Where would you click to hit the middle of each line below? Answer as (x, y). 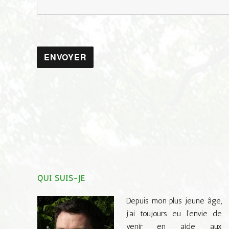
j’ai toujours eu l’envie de (174, 213)
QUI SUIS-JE (61, 178)
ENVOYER (65, 57)
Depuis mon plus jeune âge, (174, 200)
